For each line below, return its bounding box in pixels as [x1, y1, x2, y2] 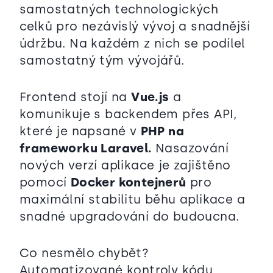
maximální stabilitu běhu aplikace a [19, 192, 245, 207]
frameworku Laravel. [19, 141, 152, 156]
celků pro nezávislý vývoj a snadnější [19, 19, 250, 34]
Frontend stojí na [19, 90, 132, 105]
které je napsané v [19, 124, 141, 139]
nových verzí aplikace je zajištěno [19, 158, 231, 173]
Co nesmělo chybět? [19, 246, 149, 261]
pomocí [19, 175, 71, 190]
